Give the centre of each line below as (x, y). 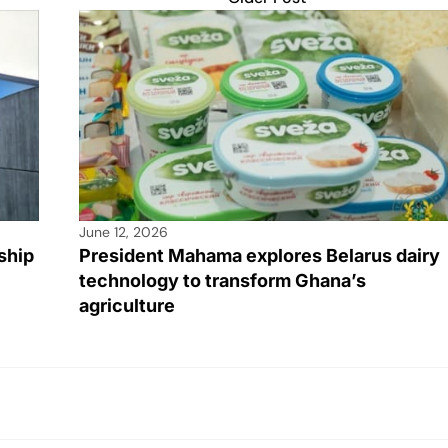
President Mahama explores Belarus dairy (259, 256)
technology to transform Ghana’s (222, 281)
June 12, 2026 (123, 232)
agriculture (127, 306)
